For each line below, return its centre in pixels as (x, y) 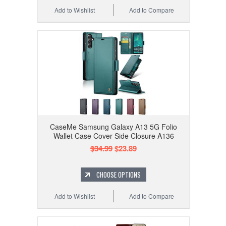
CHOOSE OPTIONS (119, 175)
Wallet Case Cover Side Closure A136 (114, 136)
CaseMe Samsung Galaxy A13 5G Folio (114, 127)
